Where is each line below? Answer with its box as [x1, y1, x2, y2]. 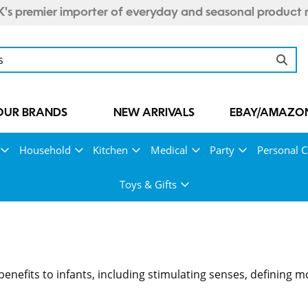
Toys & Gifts [119, 177, 177, 191]
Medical [150, 143, 188, 157]
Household [19, 143, 71, 157]
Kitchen [93, 143, 128, 157]
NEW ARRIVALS [113, 108, 195, 119]
